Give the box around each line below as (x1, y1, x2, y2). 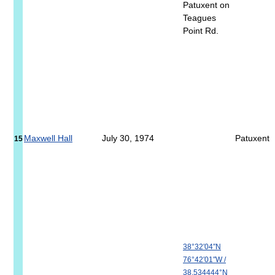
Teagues (183, 13, 216, 23)
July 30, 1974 (102, 133, 154, 144)
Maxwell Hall (24, 133, 72, 144)
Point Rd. (183, 26, 219, 36)
